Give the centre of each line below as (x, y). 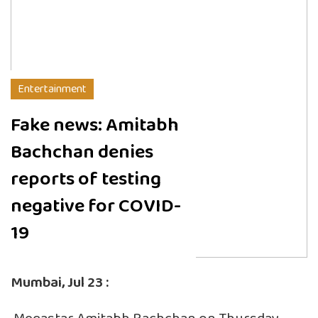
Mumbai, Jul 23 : (60, 283)
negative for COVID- (96, 206)
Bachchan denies (82, 152)
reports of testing (86, 179)
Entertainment (52, 89)
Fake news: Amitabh (95, 125)
